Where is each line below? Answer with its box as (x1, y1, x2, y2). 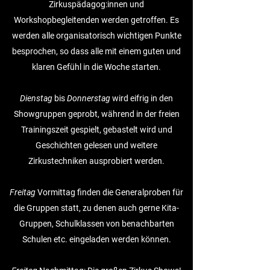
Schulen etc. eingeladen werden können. (22, 234, 171, 244)
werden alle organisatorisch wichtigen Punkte (11, 31, 181, 40)
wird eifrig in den (110, 93, 173, 103)
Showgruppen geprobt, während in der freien (13, 109, 180, 119)
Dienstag (20, 93, 52, 103)
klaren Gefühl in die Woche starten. (32, 62, 161, 72)
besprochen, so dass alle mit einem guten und (12, 46, 181, 56)
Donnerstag (67, 93, 110, 103)
